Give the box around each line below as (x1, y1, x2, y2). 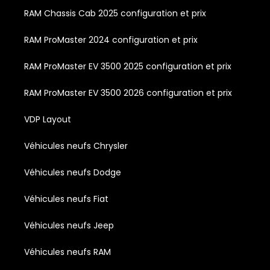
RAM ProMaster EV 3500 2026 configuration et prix (24, 86, 232, 99)
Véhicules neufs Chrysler (24, 139, 128, 152)
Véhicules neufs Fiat (24, 192, 108, 205)
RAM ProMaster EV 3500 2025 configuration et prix (24, 60, 231, 72)
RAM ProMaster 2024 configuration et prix (24, 33, 198, 46)
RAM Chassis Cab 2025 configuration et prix (24, 7, 206, 19)
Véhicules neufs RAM (24, 245, 111, 258)
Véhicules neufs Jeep (24, 219, 114, 231)
